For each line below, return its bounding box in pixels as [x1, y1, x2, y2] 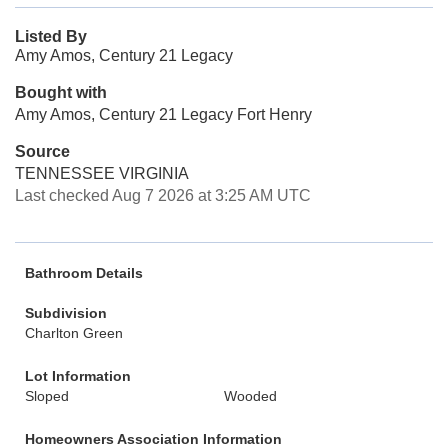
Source [15, 143, 70, 160]
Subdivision [25, 305, 107, 321]
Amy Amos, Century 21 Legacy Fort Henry [15, 106, 312, 123]
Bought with [15, 84, 107, 101]
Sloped [25, 388, 69, 404]
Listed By [15, 28, 87, 45]
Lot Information [25, 368, 131, 384]
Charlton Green [25, 325, 123, 341]
